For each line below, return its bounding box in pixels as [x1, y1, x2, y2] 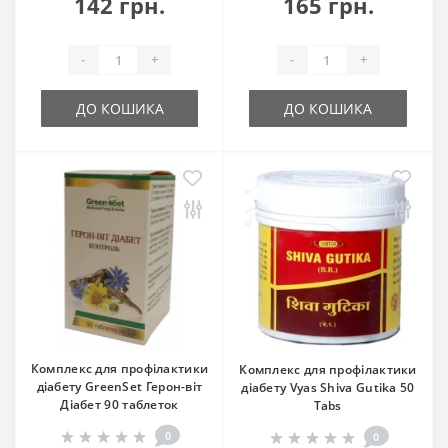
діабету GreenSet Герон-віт [36, 377, 203, 395]
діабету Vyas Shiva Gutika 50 [241, 378, 415, 396]
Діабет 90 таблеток [60, 395, 179, 413]
